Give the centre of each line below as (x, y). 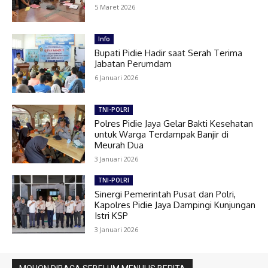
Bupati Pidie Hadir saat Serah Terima (169, 53)
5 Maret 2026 (115, 7)
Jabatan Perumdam (133, 64)
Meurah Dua (119, 145)
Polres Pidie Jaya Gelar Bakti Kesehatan (174, 124)
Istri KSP (112, 215)
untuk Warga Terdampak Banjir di (162, 135)
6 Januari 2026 (117, 78)
